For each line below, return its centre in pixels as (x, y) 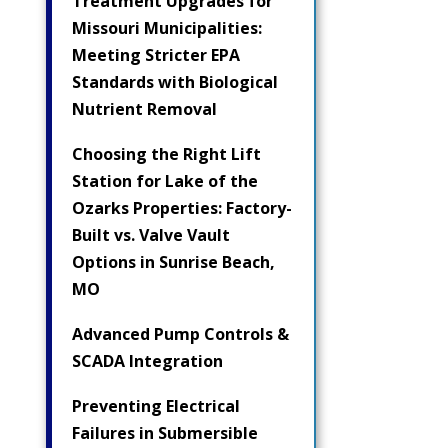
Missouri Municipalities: (167, 27)
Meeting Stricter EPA (156, 54)
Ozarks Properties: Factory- (182, 207)
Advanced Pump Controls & (180, 333)
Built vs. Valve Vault (151, 234)
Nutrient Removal (144, 108)
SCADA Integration (147, 360)
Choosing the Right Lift (166, 153)
